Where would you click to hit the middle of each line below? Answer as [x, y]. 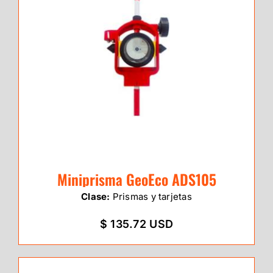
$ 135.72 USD [136, 224]
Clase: [96, 197]
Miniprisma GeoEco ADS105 [136, 179]
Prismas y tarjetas [151, 197]
